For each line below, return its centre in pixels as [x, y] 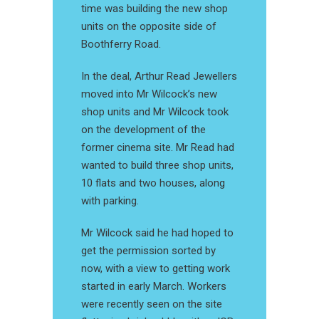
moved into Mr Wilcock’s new [149, 94]
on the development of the [143, 130]
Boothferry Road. [121, 45]
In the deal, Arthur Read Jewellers [159, 77]
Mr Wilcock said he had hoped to [157, 233]
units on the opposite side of [149, 27]
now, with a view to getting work [156, 269]
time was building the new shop [155, 9]
